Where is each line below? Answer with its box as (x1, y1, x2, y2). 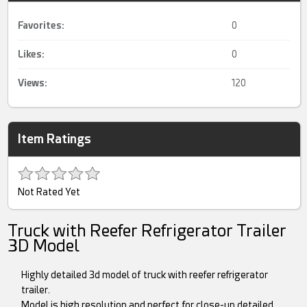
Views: (18, 77, 48, 89)
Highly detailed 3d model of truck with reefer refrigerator (21, 269, 269, 281)
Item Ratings (18, 132, 92, 147)
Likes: (18, 49, 45, 60)
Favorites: (18, 20, 65, 32)
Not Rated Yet (18, 186, 81, 198)
